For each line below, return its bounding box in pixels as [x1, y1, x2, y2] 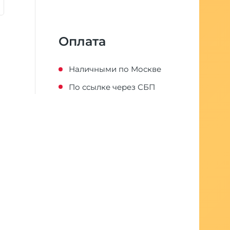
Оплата [59, 33, 106, 49]
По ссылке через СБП [69, 82, 155, 92]
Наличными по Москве [69, 64, 161, 74]
